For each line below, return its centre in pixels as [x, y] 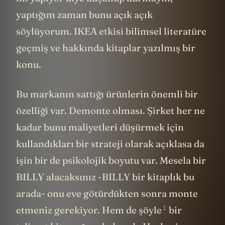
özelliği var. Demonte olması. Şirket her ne [110, 111]
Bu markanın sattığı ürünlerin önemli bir [107, 94]
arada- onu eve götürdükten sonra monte [107, 194]
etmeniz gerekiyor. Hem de [77, 210]
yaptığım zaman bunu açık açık [84, 14]
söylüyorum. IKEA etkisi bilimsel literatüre [111, 31]
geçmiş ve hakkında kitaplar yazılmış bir [106, 47]
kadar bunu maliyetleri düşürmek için [100, 127]
